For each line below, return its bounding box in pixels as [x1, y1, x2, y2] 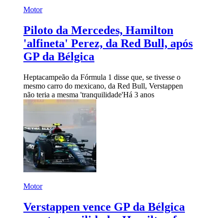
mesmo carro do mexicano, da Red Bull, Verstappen [23, 81, 183, 90]
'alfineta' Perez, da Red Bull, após [23, 36, 193, 50]
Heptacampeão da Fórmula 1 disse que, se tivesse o [23, 73, 181, 81]
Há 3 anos [123, 90, 154, 99]
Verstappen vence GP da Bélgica [23, 200, 185, 213]
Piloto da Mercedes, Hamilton [23, 23, 173, 36]
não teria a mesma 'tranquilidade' [23, 90, 123, 99]
